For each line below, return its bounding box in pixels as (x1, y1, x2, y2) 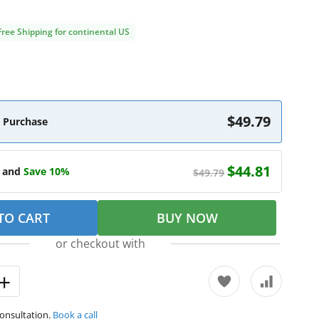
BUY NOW (156, 209, 218, 226)
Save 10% (23, 164, 70, 178)
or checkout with (55, 236, 145, 251)
